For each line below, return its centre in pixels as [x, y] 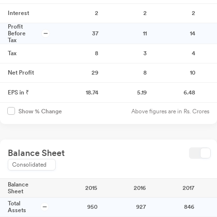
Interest [18, 13]
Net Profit [21, 73]
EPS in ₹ [18, 93]
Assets [17, 210]
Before [17, 34]
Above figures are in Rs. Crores [170, 112]
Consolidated [29, 165]
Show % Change [40, 112]
